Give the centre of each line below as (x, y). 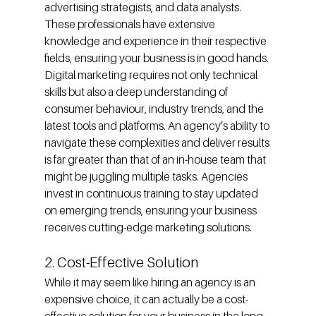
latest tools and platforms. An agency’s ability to (158, 126)
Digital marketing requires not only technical (152, 75)
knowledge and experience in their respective (156, 41)
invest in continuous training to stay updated (152, 194)
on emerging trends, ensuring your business (151, 211)
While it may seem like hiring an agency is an (151, 282)
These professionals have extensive (130, 24)
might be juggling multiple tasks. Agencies (147, 177)
